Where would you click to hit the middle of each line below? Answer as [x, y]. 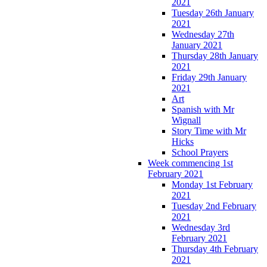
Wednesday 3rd [201, 228]
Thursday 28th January [215, 56]
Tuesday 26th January [213, 13]
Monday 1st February [212, 185]
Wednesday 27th [203, 35]
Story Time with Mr [209, 131]
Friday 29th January [209, 77]
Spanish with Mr [203, 110]
